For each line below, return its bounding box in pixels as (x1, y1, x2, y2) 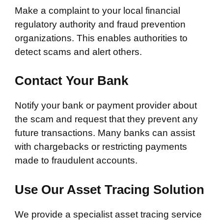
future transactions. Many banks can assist (15, 128, 195, 138)
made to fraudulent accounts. (15, 155, 137, 165)
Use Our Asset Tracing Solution (15, 182, 204, 197)
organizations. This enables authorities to (15, 32, 188, 43)
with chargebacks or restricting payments (15, 141, 187, 152)
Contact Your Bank (15, 73, 128, 88)
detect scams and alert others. (15, 46, 142, 57)
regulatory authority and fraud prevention (15, 19, 186, 29)
